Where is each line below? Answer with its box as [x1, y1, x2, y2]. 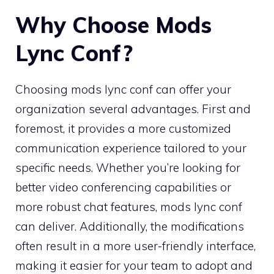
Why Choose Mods [15, 10, 212, 39]
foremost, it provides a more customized [15, 120, 231, 136]
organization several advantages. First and [15, 101, 251, 116]
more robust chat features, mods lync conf [15, 199, 242, 214]
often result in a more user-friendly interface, [15, 238, 256, 253]
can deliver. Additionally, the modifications [15, 218, 244, 234]
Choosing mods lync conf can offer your [15, 81, 231, 97]
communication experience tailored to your [15, 140, 246, 155]
